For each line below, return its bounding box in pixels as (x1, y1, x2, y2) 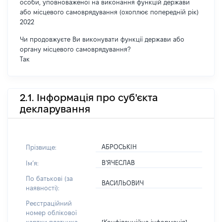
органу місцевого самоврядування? (20, 46, 130, 53)
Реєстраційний (26, 200, 72, 207)
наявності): (26, 184, 59, 191)
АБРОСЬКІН (102, 143, 137, 150)
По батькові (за (26, 175, 73, 182)
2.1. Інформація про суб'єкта (20, 92, 158, 103)
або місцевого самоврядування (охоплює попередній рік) (20, 8, 199, 15)
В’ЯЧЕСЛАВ (102, 159, 135, 166)
